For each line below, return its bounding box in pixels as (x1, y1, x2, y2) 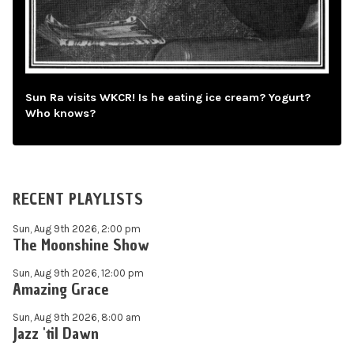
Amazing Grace (13, 277, 109, 300)
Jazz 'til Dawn (13, 322, 99, 345)
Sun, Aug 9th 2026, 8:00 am (13, 311, 141, 323)
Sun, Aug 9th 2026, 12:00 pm (13, 266, 144, 279)
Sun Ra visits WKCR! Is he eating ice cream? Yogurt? (25, 90, 311, 104)
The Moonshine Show (13, 233, 149, 256)
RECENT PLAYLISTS (13, 188, 144, 211)
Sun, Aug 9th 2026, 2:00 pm (13, 222, 141, 235)
